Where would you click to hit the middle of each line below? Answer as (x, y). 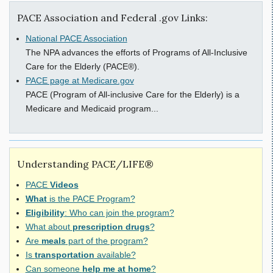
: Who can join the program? (119, 213)
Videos (64, 185)
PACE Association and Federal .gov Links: (112, 17)
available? (115, 255)
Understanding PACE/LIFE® (85, 164)
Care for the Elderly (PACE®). (82, 66)
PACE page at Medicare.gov (80, 80)
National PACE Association (76, 38)
